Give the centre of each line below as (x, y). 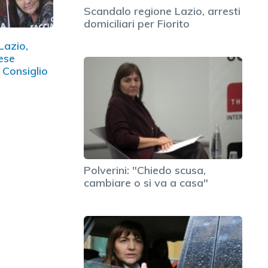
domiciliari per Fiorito (137, 24)
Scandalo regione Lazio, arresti (162, 11)
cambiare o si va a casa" (146, 182)
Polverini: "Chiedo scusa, (145, 170)
